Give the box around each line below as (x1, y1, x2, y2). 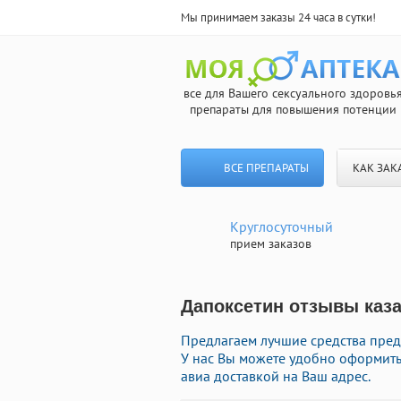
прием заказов (230, 235, 311, 252)
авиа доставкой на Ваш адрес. (181, 367, 371, 386)
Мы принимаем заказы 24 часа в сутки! (181, 10, 376, 25)
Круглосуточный (230, 218, 333, 235)
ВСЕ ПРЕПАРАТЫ (223, 160, 309, 175)
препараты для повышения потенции (189, 101, 397, 117)
